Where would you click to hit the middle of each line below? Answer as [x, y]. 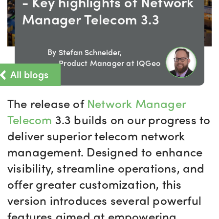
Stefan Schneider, [90, 52]
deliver [26, 135]
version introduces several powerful [105, 200]
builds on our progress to [142, 119]
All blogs [28, 74]
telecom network [138, 135]
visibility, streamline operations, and [106, 168]
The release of [47, 103]
